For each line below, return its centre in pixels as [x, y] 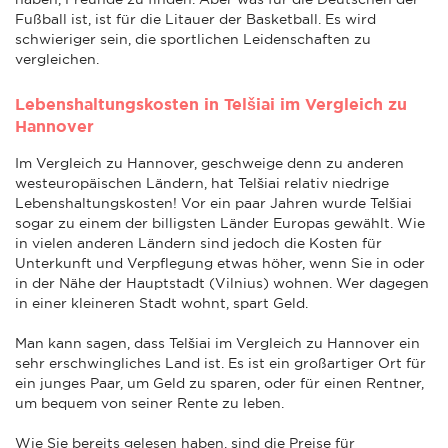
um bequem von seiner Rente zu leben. [149, 402]
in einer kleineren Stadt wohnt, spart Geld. [161, 302]
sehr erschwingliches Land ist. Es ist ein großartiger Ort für [220, 362]
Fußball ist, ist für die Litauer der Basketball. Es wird [195, 18]
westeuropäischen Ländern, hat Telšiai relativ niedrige [202, 182]
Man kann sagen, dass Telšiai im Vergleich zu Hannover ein [217, 342]
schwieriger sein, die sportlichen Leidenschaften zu [193, 38]
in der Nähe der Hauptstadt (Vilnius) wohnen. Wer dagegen [222, 282]
